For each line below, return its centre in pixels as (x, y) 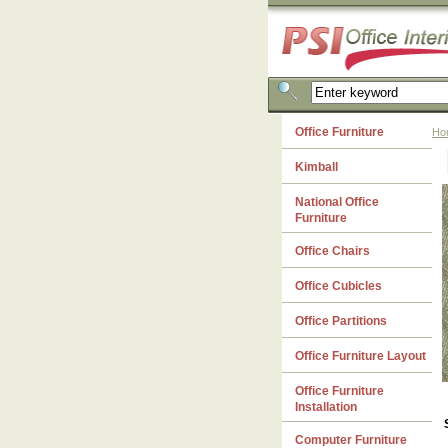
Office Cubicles (338, 286)
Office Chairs (332, 251)
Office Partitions (341, 321)
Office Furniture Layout (360, 356)
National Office (337, 202)
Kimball (316, 167)
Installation (326, 407)
